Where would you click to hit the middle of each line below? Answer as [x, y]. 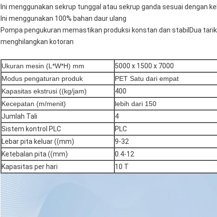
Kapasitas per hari [30, 167]
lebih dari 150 [136, 104]
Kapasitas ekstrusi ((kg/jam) [44, 91]
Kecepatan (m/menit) [34, 104]
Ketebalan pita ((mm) [35, 154]
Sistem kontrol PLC [31, 129]
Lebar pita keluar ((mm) [38, 142]
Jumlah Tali [19, 116]
